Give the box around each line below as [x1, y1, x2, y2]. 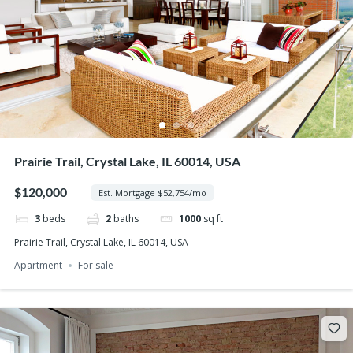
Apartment [13, 258, 62, 273]
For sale [77, 258, 113, 273]
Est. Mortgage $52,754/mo [98, 186, 206, 199]
